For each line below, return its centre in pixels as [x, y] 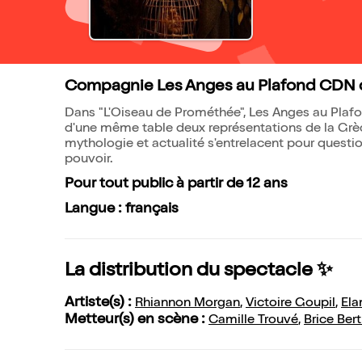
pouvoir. [89, 160]
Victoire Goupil [290, 304]
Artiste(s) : [100, 303]
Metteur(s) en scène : [137, 320]
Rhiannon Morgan [187, 304]
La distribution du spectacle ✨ [199, 271]
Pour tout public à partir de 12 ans [176, 184]
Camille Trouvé [253, 321]
